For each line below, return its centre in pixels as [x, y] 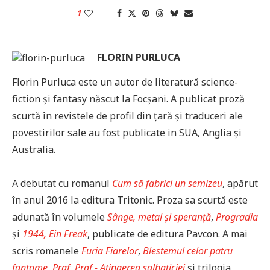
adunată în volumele [60, 217]
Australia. [34, 149]
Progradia [237, 217]
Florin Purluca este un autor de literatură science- [125, 82]
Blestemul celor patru [188, 250]
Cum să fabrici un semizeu [167, 183]
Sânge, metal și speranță [159, 217]
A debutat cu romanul [62, 183]
